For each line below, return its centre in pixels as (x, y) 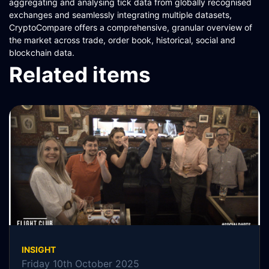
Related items (80, 74)
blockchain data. (42, 53)
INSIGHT (39, 249)
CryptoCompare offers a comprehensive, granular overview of (131, 27)
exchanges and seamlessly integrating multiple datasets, (120, 15)
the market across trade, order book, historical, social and (122, 40)
